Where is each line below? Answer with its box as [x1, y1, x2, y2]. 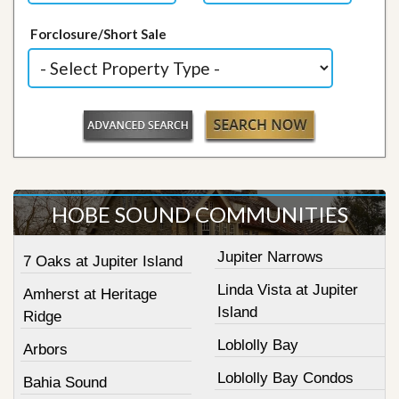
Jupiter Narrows [216, 248, 323, 265]
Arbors [23, 341, 68, 358]
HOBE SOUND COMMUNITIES [51, 201, 348, 227]
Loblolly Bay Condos [216, 370, 354, 387]
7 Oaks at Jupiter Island [23, 253, 183, 270]
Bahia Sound [23, 374, 107, 391]
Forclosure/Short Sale [30, 26, 167, 42]
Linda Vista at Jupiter [216, 281, 358, 298]
